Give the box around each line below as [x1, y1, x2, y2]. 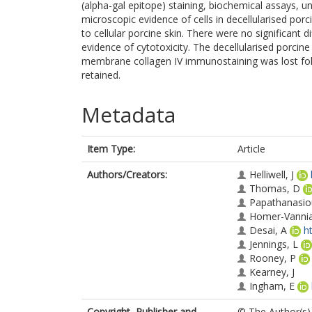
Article [237, 142, 265, 155]
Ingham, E [249, 279, 295, 292]
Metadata [81, 100, 175, 129]
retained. [81, 68, 120, 81]
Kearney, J [249, 265, 295, 279]
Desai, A [249, 224, 287, 237]
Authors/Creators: [87, 168, 167, 181]
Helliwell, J [249, 168, 294, 181]
